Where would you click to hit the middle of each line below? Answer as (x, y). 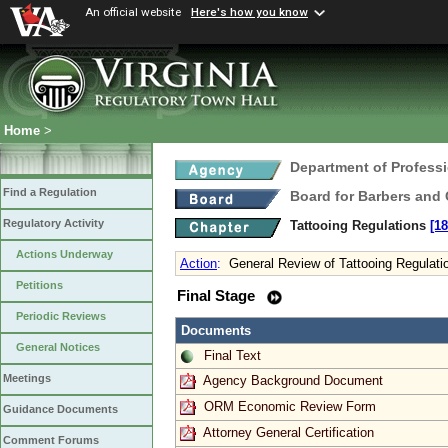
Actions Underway (64, 254)
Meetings (27, 378)
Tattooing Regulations (360, 225)
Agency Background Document (293, 380)
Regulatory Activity (53, 223)
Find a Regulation (50, 192)
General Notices (58, 347)
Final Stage (218, 296)
